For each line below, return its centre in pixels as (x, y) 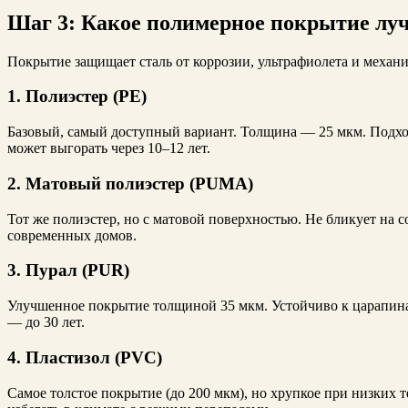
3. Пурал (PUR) (68, 270)
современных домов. (72, 235)
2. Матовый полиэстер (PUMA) (130, 183)
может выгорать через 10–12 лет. (109, 148)
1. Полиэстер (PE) (77, 97)
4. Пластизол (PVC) (85, 357)
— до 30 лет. (46, 322)
